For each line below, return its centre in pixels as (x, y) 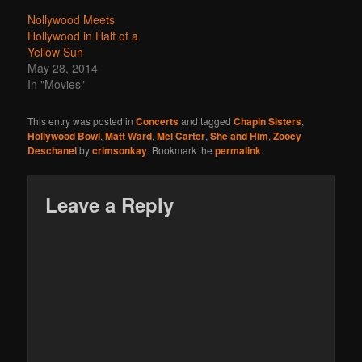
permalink (238, 150)
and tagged (206, 120)
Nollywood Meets (72, 19)
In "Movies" (57, 84)
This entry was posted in (82, 120)
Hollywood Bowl (64, 135)
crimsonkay (120, 150)
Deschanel (53, 150)
